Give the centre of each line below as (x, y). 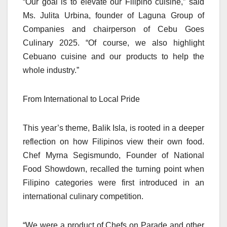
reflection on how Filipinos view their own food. (113, 142)
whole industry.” (51, 70)
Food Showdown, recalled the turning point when (113, 169)
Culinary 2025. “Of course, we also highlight (113, 43)
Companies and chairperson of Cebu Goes (113, 29)
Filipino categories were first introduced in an (113, 183)
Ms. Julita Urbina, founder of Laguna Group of (113, 16)
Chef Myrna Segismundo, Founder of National (113, 156)
